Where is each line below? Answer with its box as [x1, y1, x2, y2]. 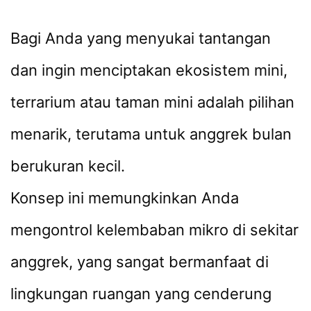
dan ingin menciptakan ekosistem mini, [10, 61, 287, 80]
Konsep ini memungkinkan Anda [10, 189, 239, 208]
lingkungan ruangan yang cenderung [10, 285, 271, 303]
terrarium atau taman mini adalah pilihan [10, 93, 294, 112]
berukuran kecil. [10, 157, 125, 176]
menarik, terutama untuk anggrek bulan [10, 125, 292, 144]
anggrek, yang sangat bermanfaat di [10, 253, 269, 271]
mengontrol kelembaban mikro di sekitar [10, 221, 299, 239]
